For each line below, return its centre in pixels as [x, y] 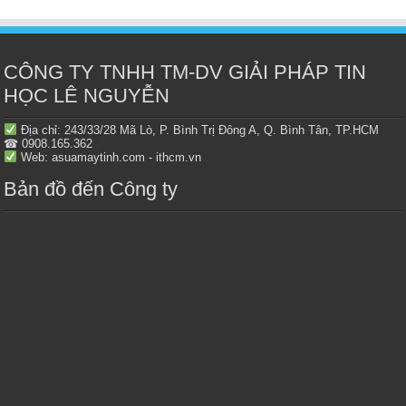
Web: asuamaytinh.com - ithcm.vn [110, 157]
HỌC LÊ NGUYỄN [87, 95]
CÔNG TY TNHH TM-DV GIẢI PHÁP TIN [185, 72]
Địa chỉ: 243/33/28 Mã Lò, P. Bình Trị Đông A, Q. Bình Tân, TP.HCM [198, 130]
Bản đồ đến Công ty [91, 188]
